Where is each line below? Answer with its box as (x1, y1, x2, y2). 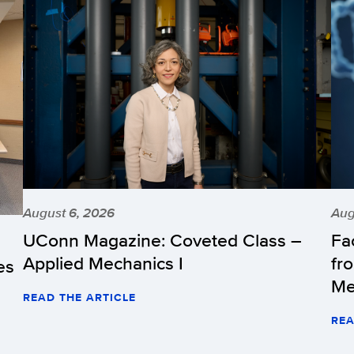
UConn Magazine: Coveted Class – (23, 227, 302, 254)
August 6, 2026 (23, 203, 115, 223)
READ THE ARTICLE (23, 289, 136, 306)
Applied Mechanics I (23, 250, 183, 277)
